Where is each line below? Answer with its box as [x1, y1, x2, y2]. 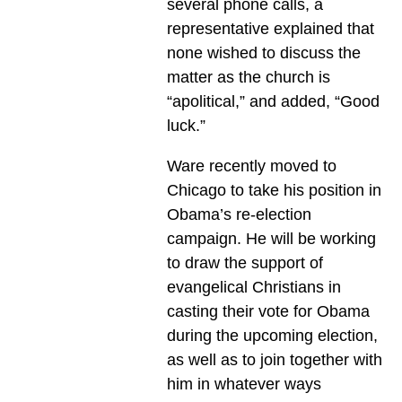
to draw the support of [166, 254, 323, 273]
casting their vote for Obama [166, 302, 370, 321]
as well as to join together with [166, 351, 382, 370]
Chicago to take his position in [166, 181, 381, 200]
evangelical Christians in [166, 278, 341, 297]
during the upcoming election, [166, 327, 378, 345]
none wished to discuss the [166, 44, 361, 63]
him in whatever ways [166, 375, 321, 394]
